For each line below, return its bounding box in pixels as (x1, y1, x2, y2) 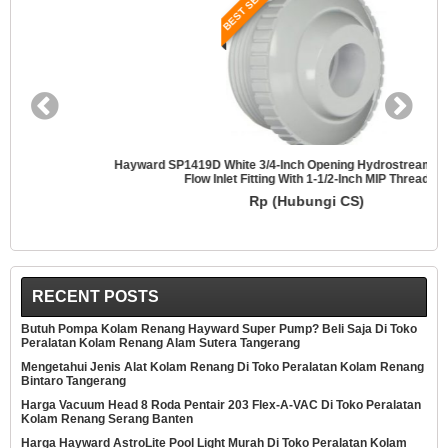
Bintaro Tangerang (21, 373, 126, 388)
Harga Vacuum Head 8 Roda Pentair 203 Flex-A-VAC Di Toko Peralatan (21, 397, 421, 412)
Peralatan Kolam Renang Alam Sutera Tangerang (21, 335, 300, 350)
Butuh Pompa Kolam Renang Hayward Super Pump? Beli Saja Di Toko (21, 321, 417, 336)
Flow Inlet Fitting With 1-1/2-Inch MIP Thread (101, 171, 347, 186)
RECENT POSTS (32, 287, 159, 305)
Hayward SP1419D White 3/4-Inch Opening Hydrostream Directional (32, 157, 416, 172)
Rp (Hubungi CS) (166, 192, 282, 209)
